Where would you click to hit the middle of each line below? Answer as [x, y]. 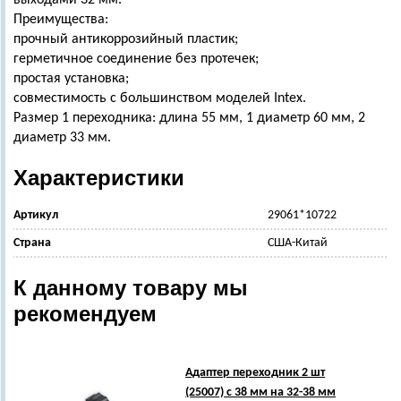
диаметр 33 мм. [62, 138]
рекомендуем [85, 314]
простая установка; [71, 79]
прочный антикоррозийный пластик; [126, 39]
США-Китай [298, 243]
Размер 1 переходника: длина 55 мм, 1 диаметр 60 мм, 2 [189, 118]
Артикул [36, 215]
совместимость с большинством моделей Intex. [160, 98]
